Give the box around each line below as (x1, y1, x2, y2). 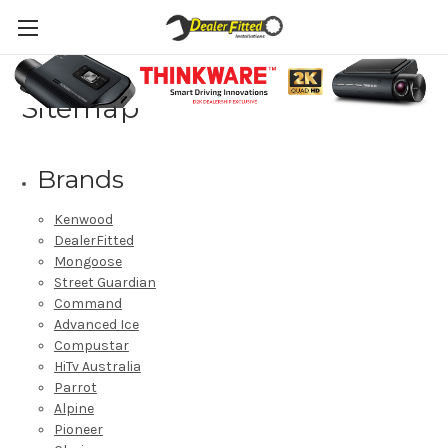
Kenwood (53, 210, 113, 228)
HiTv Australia (53, 357, 141, 375)
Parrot (53, 378, 97, 396)
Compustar (53, 336, 129, 354)
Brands (37, 163, 125, 194)
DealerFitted (53, 231, 134, 249)
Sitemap (21, 90, 139, 125)
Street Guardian (53, 273, 156, 291)
